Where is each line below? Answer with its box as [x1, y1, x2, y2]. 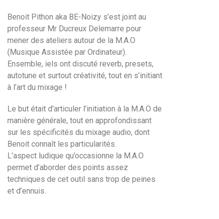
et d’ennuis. [7, 186, 46, 196]
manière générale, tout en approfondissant [7, 115, 152, 125]
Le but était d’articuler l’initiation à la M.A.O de [7, 104, 162, 113]
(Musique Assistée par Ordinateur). [7, 47, 127, 57]
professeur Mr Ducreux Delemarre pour [7, 23, 141, 33]
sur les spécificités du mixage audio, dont [7, 127, 150, 137]
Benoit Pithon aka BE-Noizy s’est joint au [7, 12, 146, 22]
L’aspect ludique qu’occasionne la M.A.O [7, 151, 144, 160]
